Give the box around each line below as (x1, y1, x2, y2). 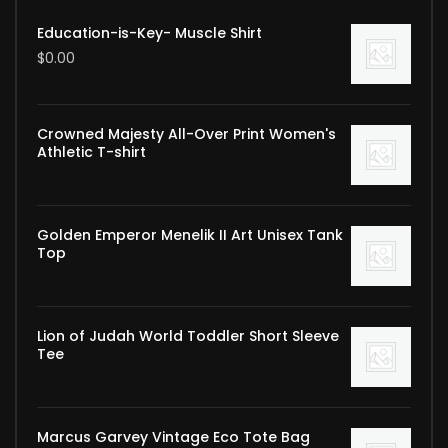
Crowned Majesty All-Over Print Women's (37, 123, 336, 144)
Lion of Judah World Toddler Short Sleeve (37, 325, 339, 346)
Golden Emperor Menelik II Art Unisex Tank (37, 224, 343, 245)
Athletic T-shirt (37, 141, 146, 162)
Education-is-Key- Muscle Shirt (37, 22, 262, 43)
